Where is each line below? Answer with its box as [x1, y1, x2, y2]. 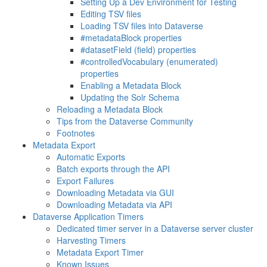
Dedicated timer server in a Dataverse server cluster [57, 222, 253, 234]
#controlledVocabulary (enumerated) [80, 55, 218, 67]
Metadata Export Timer [57, 246, 144, 258]
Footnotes [57, 127, 95, 139]
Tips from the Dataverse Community [57, 115, 193, 127]
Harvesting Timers [57, 234, 126, 246]
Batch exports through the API [57, 163, 170, 175]
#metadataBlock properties [80, 32, 182, 44]
